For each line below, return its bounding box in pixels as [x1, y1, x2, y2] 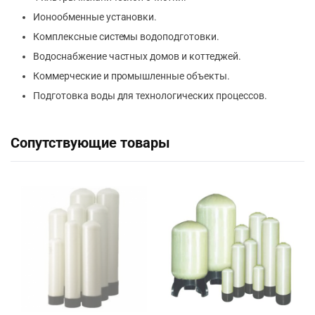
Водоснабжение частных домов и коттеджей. [33, 51, 241, 62]
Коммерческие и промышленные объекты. [33, 70, 230, 82]
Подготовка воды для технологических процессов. [33, 90, 267, 101]
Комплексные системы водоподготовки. [33, 31, 219, 42]
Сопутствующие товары [11, 135, 170, 151]
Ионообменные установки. [33, 11, 157, 22]
